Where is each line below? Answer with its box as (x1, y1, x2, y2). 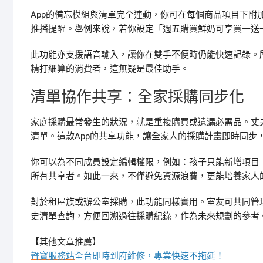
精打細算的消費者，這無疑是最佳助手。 (31, 63, 189, 74)
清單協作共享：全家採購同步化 (31, 88, 244, 106)
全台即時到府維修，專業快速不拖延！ (75, 251, 224, 261)
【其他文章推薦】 (31, 237, 101, 247)
